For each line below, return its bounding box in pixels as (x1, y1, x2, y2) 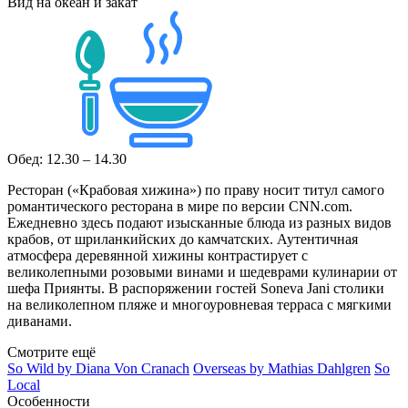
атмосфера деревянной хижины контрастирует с (7, 247, 308, 263)
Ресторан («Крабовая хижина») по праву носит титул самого (7, 181, 384, 198)
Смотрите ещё (7, 343, 96, 360)
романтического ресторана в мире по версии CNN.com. (7, 198, 352, 214)
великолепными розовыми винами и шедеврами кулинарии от (7, 263, 397, 280)
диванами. (7, 312, 72, 329)
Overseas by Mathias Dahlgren (193, 360, 371, 376)
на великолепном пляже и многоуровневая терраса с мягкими (7, 296, 392, 312)
